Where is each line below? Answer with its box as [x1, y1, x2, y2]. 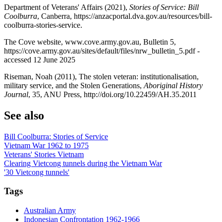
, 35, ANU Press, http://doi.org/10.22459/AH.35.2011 [28, 90, 197, 99]
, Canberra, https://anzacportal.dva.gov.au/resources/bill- [37, 11, 212, 20]
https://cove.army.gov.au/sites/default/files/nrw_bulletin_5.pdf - [4, 46, 200, 55]
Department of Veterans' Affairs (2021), [4, 2, 129, 11]
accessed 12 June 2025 [4, 55, 75, 64]
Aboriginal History [144, 81, 203, 90]
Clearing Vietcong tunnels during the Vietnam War [4, 159, 162, 167]
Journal [4, 90, 28, 99]
